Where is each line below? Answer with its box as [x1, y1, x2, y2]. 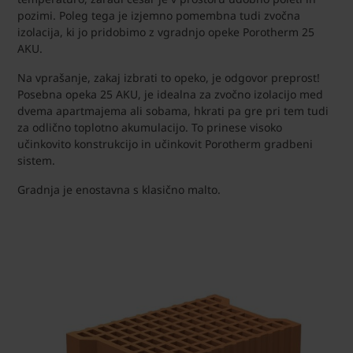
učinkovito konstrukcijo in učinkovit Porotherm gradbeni [17, 136, 313, 152]
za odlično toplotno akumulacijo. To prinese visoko [17, 120, 282, 136]
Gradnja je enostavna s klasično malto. [17, 182, 221, 198]
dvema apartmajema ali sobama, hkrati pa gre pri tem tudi [17, 103, 329, 119]
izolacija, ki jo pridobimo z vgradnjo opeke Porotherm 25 [17, 24, 314, 40]
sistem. [17, 153, 55, 169]
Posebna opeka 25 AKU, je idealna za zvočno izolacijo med [17, 87, 323, 102]
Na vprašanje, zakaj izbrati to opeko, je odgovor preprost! [17, 70, 320, 86]
